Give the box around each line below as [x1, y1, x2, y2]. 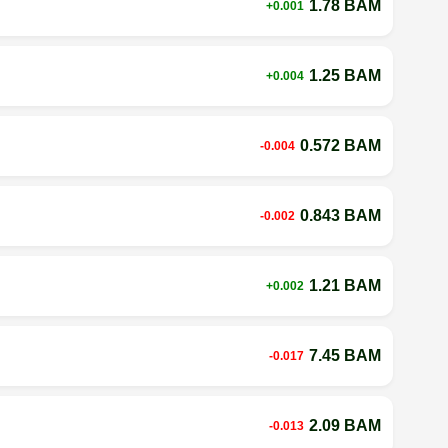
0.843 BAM [299, 206, 381, 224]
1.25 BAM [308, 66, 381, 84]
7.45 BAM [308, 346, 381, 364]
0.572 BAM [299, 136, 381, 154]
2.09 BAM [308, 416, 381, 434]
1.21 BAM [308, 276, 381, 294]
